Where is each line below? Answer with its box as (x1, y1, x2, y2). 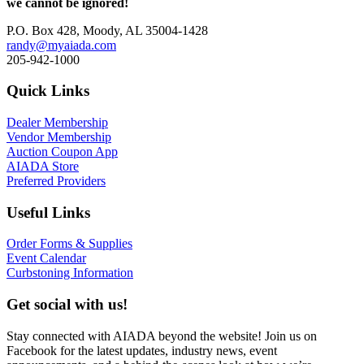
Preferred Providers (6, 174, 106, 188)
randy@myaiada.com (6, 37, 116, 52)
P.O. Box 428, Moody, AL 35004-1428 (6, 23, 208, 37)
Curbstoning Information (6, 266, 133, 280)
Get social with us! (6, 296, 128, 314)
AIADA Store (6, 159, 79, 174)
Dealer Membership (6, 115, 108, 130)
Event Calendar (6, 251, 86, 266)
